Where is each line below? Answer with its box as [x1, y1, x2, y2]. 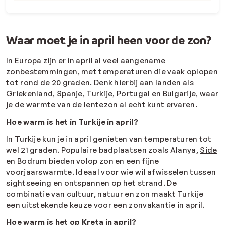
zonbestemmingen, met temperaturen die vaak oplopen [6, 67, 218, 77]
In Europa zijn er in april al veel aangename [6, 56, 166, 66]
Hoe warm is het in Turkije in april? [6, 117, 138, 127]
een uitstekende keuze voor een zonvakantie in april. [6, 200, 205, 210]
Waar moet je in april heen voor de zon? [6, 32, 211, 47]
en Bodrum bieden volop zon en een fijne [6, 156, 159, 166]
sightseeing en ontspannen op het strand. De [6, 178, 177, 188]
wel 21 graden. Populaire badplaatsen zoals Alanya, [6, 145, 200, 155]
